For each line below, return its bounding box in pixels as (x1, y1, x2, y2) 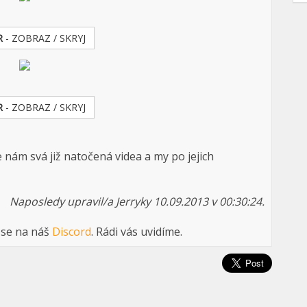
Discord (52, 224, 91, 239)
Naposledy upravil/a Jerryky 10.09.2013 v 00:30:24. (10, 194, 265, 209)
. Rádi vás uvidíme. (91, 224, 182, 239)
